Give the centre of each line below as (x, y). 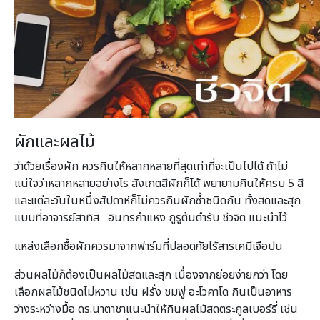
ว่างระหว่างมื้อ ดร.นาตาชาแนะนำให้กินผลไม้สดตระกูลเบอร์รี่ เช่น (156, 309)
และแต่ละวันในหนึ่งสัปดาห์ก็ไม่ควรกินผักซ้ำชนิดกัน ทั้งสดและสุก (157, 200)
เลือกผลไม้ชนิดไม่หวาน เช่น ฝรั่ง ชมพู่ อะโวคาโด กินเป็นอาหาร (153, 292)
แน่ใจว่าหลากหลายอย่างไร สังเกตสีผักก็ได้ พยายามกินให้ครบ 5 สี (159, 183)
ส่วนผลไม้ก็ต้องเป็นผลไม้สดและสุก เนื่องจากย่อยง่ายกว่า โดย (151, 275)
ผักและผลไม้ (55, 142)
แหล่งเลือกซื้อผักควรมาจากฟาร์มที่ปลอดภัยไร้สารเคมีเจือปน (149, 246)
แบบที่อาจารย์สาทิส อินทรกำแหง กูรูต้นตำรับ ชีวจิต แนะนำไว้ (151, 217)
